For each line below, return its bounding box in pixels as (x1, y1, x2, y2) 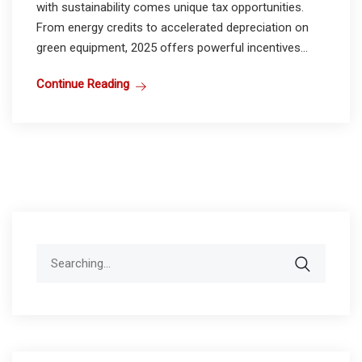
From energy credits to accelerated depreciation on (36, 20, 309, 36)
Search (36, 246, 73, 261)
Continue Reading (36, 77, 129, 92)
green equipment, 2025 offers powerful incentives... (36, 40, 308, 56)
